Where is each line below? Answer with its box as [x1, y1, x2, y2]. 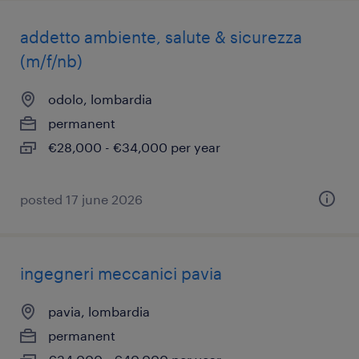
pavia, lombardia [48, 304, 150, 319]
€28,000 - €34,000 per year [48, 139, 220, 155]
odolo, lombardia [48, 91, 152, 107]
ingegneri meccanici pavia [20, 264, 222, 283]
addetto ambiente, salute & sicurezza [20, 27, 302, 46]
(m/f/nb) [20, 51, 83, 71]
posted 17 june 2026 [20, 192, 143, 207]
